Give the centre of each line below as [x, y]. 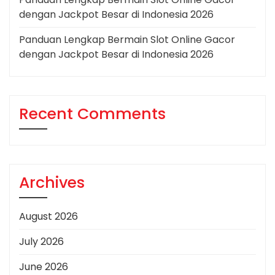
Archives [52, 183]
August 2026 [48, 217]
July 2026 [41, 242]
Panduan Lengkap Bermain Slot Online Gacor [127, 40]
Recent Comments [92, 114]
